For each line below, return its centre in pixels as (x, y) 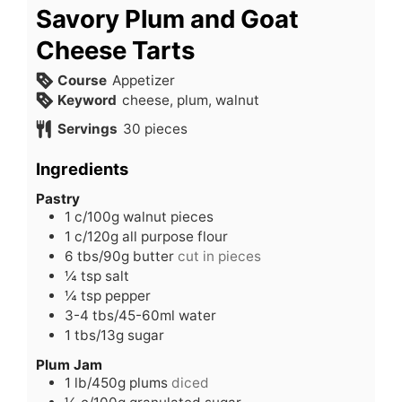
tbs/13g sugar (119, 336)
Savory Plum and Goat (167, 18)
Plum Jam (69, 365)
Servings (87, 128)
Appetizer (143, 80)
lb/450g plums (121, 383)
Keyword (87, 100)
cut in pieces (219, 257)
